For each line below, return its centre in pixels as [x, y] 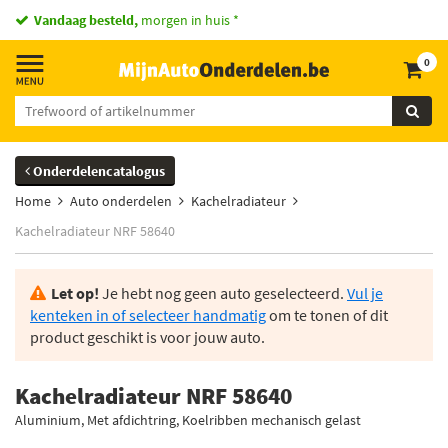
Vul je [365, 293]
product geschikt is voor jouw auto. [147, 337]
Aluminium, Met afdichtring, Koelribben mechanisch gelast [188, 420]
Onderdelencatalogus [97, 171]
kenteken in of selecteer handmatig [148, 315]
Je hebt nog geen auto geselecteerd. [223, 293]
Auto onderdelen [121, 201]
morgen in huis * [188, 20]
